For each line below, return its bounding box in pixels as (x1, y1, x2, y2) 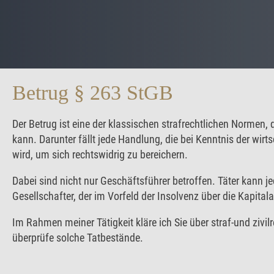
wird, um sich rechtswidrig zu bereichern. (12, 148, 188, 161)
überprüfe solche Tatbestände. (12, 231, 143, 244)
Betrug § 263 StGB (12, 81, 173, 105)
